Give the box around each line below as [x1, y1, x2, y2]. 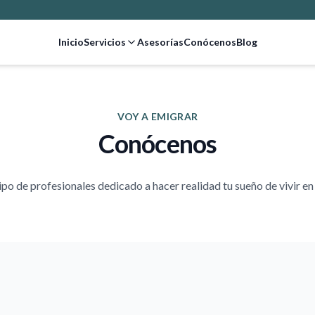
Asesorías [136, 36, 184, 48]
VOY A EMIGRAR [117, 110, 198, 122]
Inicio [58, 36, 84, 48]
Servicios [83, 36, 126, 48]
